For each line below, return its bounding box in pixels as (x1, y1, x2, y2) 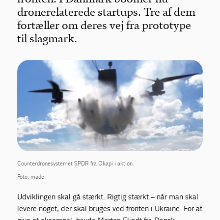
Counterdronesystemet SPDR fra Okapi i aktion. (17, 160, 135, 167)
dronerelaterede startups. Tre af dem (17, 5, 196, 19)
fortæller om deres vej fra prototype (17, 19, 192, 32)
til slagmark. (17, 32, 78, 45)
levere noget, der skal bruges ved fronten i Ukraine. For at (17, 203, 203, 213)
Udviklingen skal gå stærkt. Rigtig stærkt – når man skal (17, 192, 199, 201)
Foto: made (17, 173, 45, 180)
